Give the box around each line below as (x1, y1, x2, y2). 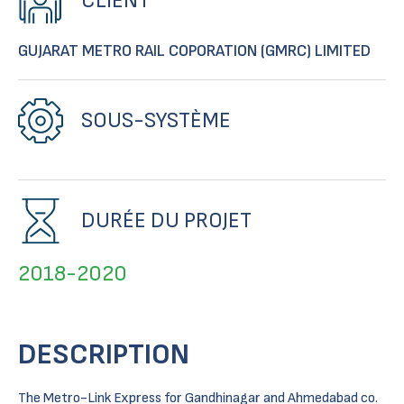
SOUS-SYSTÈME (81, 107, 231, 133)
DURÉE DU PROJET (81, 207, 252, 234)
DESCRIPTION (18, 337, 189, 372)
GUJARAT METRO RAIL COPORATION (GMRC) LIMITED (18, 41, 371, 60)
